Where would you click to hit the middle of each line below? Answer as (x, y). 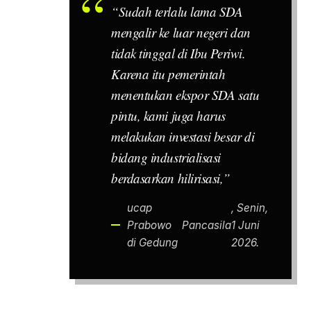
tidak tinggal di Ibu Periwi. (178, 53)
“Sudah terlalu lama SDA (177, 11)
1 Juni (246, 225)
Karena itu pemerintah (168, 74)
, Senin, (250, 208)
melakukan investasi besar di (183, 136)
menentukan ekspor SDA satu (185, 94)
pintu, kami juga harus (169, 115)
